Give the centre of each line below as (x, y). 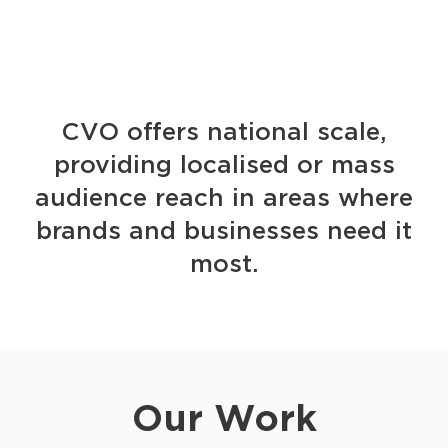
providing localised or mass (224, 164)
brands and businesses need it (224, 230)
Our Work (224, 418)
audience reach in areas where (224, 197)
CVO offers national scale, (224, 131)
